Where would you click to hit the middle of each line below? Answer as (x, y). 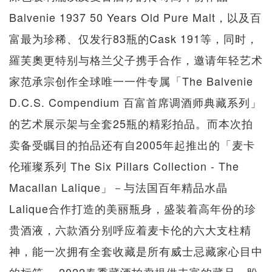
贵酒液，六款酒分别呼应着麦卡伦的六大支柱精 (130, 229)
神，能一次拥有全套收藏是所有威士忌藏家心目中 (136, 250)
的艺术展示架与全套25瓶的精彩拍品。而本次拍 (131, 123)
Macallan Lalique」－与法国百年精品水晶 (118, 187)
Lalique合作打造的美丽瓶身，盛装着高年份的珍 (133, 208)
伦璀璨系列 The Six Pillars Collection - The (124, 165)
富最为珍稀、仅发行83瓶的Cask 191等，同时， (134, 38)
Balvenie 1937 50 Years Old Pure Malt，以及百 (135, 17)
